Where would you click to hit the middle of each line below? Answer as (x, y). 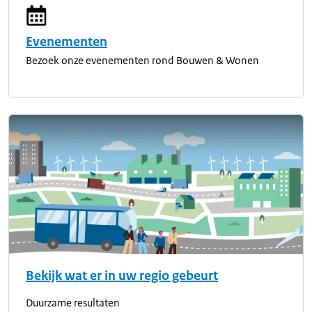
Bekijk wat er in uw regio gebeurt (122, 276)
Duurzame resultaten (73, 303)
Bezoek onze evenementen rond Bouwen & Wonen (142, 60)
